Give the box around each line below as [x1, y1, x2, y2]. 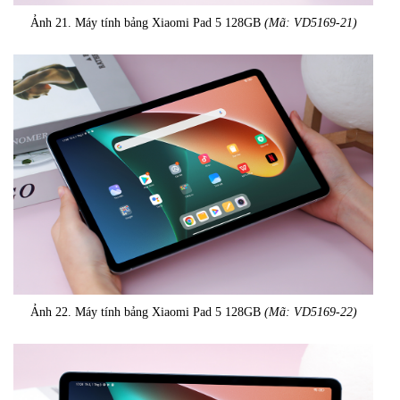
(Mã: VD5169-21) [263, 16, 357, 30]
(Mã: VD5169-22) [263, 304, 357, 319]
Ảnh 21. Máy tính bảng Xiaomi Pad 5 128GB [29, 16, 264, 30]
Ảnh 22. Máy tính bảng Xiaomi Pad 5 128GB [29, 304, 264, 319]
